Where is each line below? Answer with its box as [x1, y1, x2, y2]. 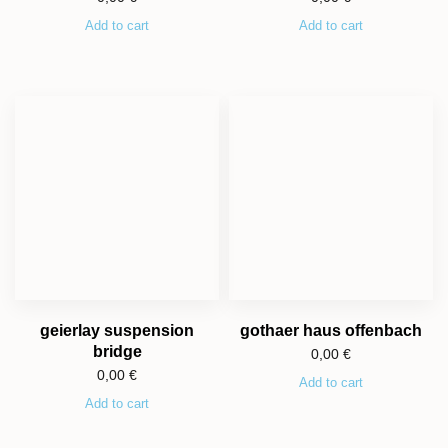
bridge [92, 343, 142, 361]
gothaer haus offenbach [240, 322, 422, 340]
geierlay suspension [40, 322, 194, 340]
